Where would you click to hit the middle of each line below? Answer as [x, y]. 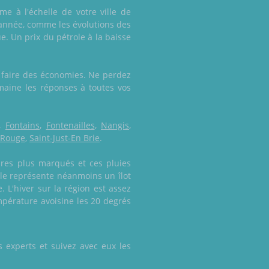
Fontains [22, 125]
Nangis [115, 125]
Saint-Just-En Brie [65, 138]
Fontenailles [70, 125]
